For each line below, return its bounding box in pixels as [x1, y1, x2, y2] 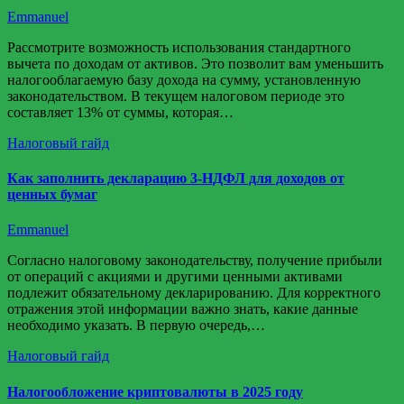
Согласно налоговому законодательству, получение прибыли [7, 252, 382, 269]
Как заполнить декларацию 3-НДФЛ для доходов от [7, 170, 344, 187]
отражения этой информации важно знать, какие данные [7, 301, 358, 317]
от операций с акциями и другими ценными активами [7, 269, 343, 285]
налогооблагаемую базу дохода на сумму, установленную [7, 71, 361, 87]
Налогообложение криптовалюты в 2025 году [7, 383, 303, 399]
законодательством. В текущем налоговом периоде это [7, 87, 344, 104]
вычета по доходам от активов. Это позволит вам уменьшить [7, 55, 383, 71]
